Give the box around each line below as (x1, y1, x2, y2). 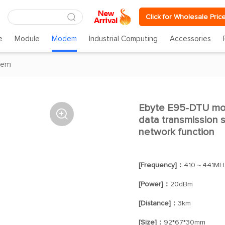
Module (14, 35, 40, 43)
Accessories (170, 35, 211, 43)
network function (138, 127, 214, 137)
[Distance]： (138, 200, 178, 207)
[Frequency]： (138, 162, 184, 169)
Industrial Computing (89, 35, 158, 43)
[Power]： (138, 181, 170, 188)
